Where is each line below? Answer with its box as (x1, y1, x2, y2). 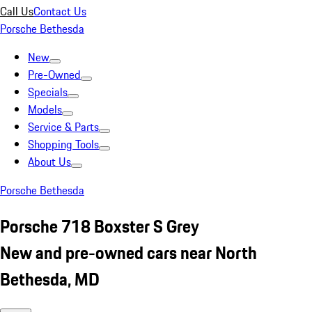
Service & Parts (28, 118, 99, 135)
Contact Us (33, 3, 86, 19)
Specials (28, 84, 68, 100)
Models (28, 101, 62, 118)
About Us (28, 153, 71, 170)
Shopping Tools (28, 136, 99, 153)
